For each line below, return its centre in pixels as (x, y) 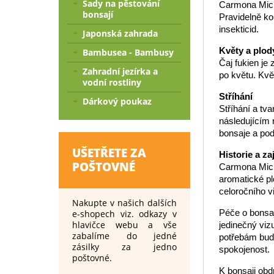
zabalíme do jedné (124, 236)
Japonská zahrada (120, 33)
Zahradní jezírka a (120, 71)
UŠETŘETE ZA (109, 153)
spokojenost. (244, 250)
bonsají (98, 14)
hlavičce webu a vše (124, 225)
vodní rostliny (112, 82)
